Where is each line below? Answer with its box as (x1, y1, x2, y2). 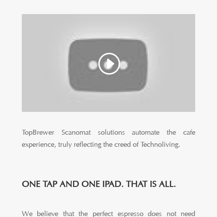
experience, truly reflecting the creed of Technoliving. (21, 140, 180, 149)
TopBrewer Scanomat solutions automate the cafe (21, 128, 196, 137)
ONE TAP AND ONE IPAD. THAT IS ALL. (21, 179, 176, 189)
